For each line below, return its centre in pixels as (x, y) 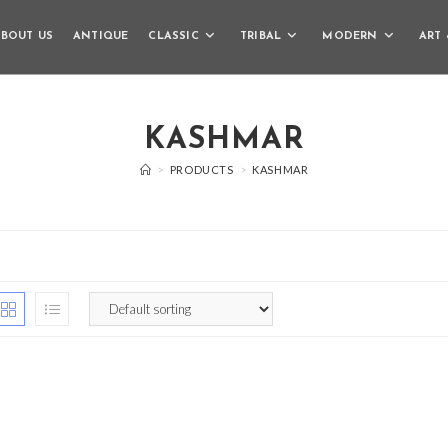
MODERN (350, 36)
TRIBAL (260, 36)
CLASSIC (173, 36)
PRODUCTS (201, 169)
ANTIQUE (100, 36)
